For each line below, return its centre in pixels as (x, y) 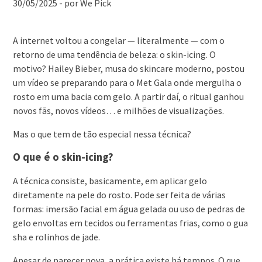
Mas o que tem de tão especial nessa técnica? (102, 134)
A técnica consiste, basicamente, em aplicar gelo (110, 181)
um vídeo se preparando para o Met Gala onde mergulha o (127, 82)
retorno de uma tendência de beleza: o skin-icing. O (115, 54)
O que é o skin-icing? (63, 157)
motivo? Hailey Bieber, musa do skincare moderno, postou (129, 68)
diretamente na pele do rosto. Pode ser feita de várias (120, 195)
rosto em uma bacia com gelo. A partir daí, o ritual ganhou (129, 96)
